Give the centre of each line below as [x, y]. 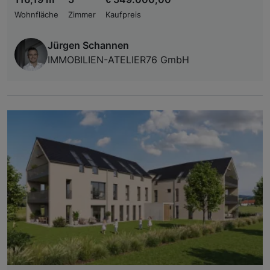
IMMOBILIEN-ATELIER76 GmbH [118, 59]
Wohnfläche [36, 14]
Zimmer [82, 14]
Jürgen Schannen [88, 45]
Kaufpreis [123, 14]
